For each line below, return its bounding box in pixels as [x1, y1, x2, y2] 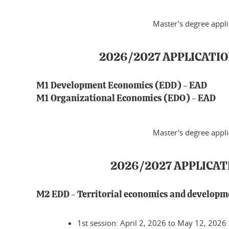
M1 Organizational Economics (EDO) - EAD [36, 94, 216, 103]
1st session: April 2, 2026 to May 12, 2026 [77, 218, 226, 228]
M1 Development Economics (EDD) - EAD [36, 81, 207, 90]
